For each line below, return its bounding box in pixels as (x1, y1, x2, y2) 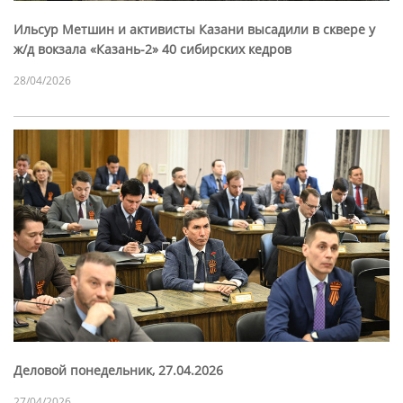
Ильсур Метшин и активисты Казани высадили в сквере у (13, 21, 375, 39)
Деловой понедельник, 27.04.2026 (13, 361, 223, 379)
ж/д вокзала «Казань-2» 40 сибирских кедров (13, 40, 291, 58)
